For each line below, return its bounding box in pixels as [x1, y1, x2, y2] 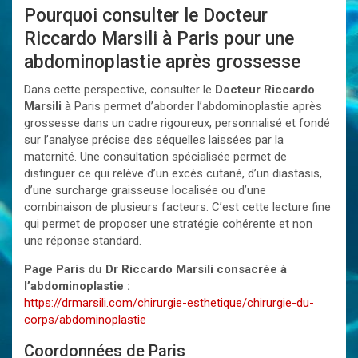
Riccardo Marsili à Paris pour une [24, 28, 294, 50]
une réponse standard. [24, 233, 141, 248]
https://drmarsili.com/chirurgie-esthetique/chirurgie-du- [24, 296, 314, 310]
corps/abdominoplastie [24, 312, 146, 327]
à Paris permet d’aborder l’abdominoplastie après [62, 99, 322, 113]
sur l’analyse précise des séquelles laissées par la [24, 133, 284, 147]
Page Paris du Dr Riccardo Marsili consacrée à [24, 262, 287, 276]
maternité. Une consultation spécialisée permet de [24, 149, 287, 164]
